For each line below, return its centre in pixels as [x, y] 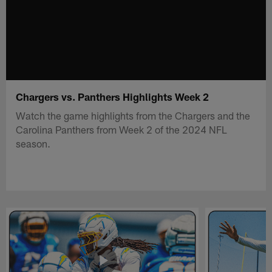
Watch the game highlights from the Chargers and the [133, 115]
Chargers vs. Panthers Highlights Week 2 [113, 96]
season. [33, 143]
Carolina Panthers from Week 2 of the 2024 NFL [122, 129]
